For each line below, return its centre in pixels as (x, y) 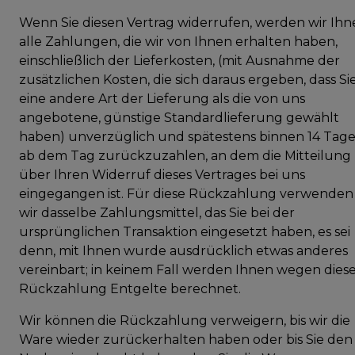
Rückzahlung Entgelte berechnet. (130, 288)
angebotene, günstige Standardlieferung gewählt (179, 117)
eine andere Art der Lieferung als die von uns (162, 98)
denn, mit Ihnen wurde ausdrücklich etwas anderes (183, 250)
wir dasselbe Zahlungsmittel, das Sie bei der (157, 212)
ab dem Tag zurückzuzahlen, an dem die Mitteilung (185, 155)
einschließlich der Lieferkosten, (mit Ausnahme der (179, 60)
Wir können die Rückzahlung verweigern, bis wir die (185, 320)
